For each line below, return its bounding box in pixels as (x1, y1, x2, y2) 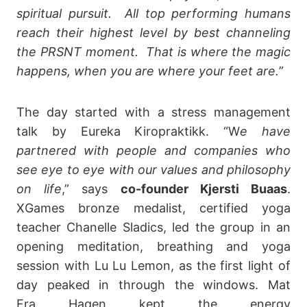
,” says (62, 181, 121, 196)
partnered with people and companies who (16, 143, 291, 158)
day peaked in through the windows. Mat (16, 277, 291, 292)
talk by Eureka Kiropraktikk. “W (16, 123, 241, 138)
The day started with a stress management (16, 104, 291, 119)
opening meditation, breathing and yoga (16, 238, 291, 254)
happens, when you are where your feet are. (16, 63, 279, 78)
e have (240, 123, 291, 138)
